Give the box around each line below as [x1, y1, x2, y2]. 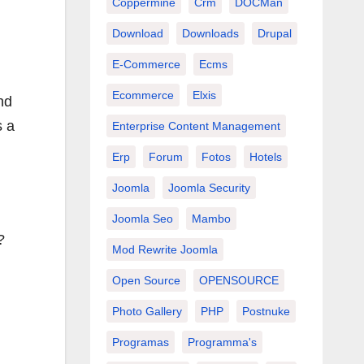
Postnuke [241, 304, 290, 318]
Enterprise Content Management [111, 119, 280, 132]
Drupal [257, 26, 292, 40]
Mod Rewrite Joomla [111, 242, 218, 256]
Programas [111, 335, 169, 349]
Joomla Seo [111, 211, 173, 225]
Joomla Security [167, 180, 250, 194]
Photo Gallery [111, 304, 182, 318]
